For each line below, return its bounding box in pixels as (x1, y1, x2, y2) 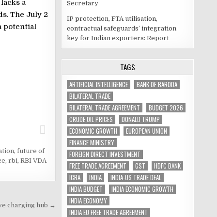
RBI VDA (20, 157, 46, 165)
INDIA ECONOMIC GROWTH (111, 184, 173, 194)
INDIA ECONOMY (69, 196, 107, 205)
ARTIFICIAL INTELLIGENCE (69, 79, 128, 89)
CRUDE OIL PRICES (69, 114, 113, 124)
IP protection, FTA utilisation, (67, 15, 157, 22)
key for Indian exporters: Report (67, 34, 169, 42)
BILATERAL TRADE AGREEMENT (69, 103, 140, 112)
